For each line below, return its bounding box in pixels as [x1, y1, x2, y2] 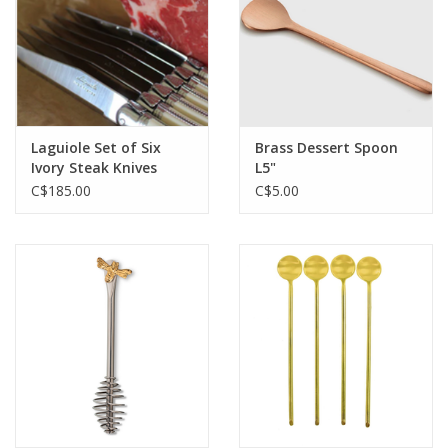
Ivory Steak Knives [31, 158, 157, 178]
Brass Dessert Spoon [255, 138, 398, 158]
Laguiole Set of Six [31, 138, 161, 158]
